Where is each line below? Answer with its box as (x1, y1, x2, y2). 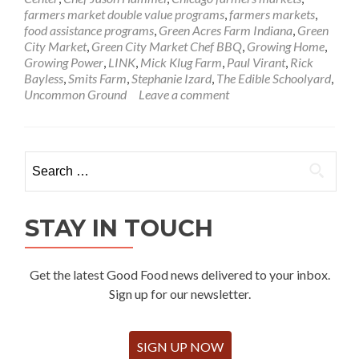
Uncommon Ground (24, 87, 127, 103)
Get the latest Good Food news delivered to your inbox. (30, 267, 330, 283)
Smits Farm (68, 71, 127, 87)
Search (24, 152, 61, 168)
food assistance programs (24, 22, 154, 38)
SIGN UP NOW (136, 339, 224, 355)
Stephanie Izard (131, 71, 212, 87)
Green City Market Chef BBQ (91, 38, 242, 54)
